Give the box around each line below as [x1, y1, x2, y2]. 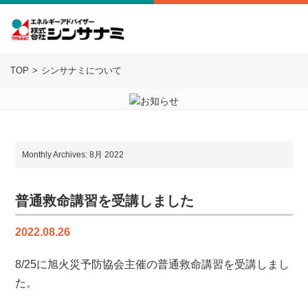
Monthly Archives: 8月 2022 [22, 150, 124, 159]
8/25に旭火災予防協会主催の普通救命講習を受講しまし [15, 258, 290, 270]
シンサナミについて [41, 65, 122, 76]
